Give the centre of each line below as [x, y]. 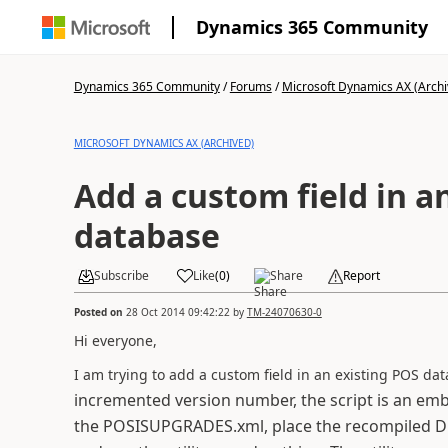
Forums [250, 86]
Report [361, 275]
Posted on [99, 311]
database [146, 235]
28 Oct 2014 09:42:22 [177, 311]
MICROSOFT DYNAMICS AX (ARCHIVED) [163, 143]
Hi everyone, [115, 340]
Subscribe [121, 275]
